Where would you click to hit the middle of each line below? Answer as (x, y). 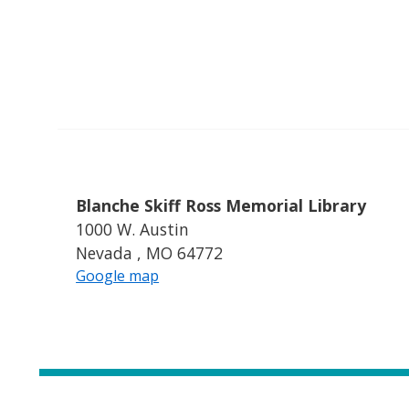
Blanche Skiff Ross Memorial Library (221, 206)
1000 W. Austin (133, 230)
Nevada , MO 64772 (150, 253)
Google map (118, 276)
